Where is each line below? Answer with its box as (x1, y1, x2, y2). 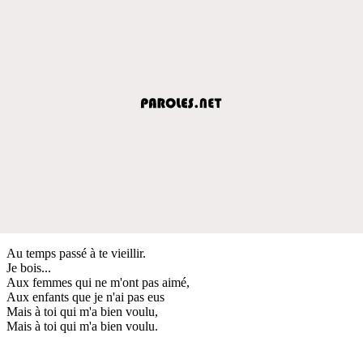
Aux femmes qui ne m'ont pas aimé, (6, 275, 190, 289)
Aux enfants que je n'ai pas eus (6, 289, 164, 304)
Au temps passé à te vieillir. (6, 246, 146, 260)
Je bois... (6, 260, 51, 275)
